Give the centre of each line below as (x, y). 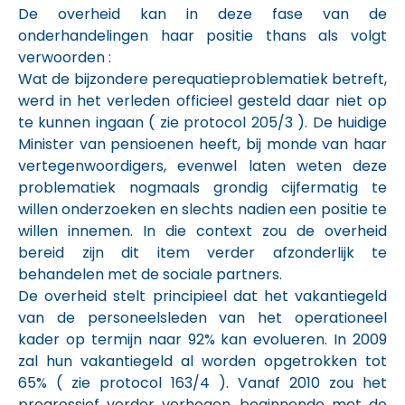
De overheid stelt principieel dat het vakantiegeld (202, 296)
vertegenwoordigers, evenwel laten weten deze (202, 166)
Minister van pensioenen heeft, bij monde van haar (202, 144)
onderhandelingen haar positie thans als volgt (202, 36)
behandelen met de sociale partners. (150, 274)
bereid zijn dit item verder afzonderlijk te (202, 253)
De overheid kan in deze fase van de (202, 14)
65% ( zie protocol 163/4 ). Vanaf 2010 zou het (202, 383)
